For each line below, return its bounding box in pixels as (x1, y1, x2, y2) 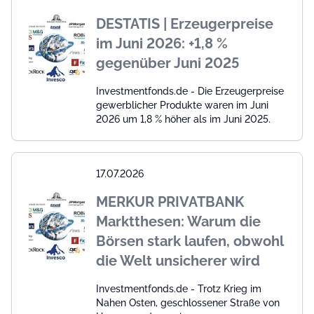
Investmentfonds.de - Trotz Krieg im (96, 283, 261, 295)
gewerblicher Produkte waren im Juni (96, 100, 268, 111)
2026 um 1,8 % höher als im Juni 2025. (96, 114, 271, 125)
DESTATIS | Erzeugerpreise (96, 15, 273, 33)
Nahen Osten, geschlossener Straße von (96, 297, 280, 309)
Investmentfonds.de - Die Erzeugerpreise (96, 86, 284, 97)
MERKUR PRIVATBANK (96, 193, 244, 211)
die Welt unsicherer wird (96, 252, 260, 270)
